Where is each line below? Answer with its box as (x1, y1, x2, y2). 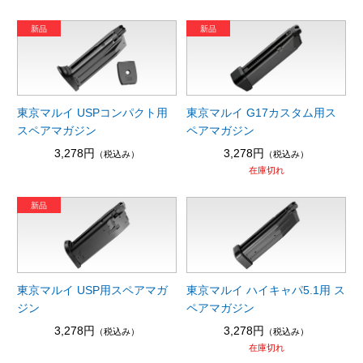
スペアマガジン (16, 124, 96, 138)
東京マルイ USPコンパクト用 (16, 106, 168, 120)
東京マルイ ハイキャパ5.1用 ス (186, 283, 346, 297)
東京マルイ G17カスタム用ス (186, 106, 337, 120)
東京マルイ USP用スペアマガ (16, 283, 168, 297)
